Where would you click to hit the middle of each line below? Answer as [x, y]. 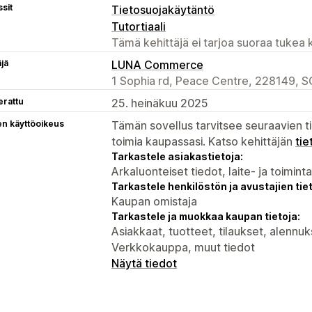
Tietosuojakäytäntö [163, 9]
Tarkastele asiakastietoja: [177, 156]
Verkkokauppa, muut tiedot [183, 247]
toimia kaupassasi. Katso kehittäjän [203, 141]
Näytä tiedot [144, 263]
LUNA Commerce [157, 64]
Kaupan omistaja [154, 201]
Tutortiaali [139, 26]
